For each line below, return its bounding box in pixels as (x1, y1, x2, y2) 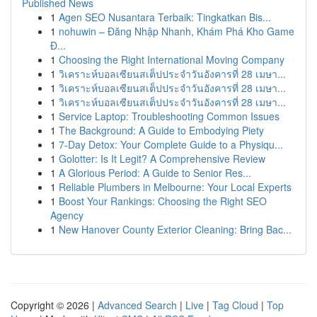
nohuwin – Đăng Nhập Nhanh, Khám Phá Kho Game (59, 24, 294, 38)
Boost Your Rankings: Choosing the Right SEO (59, 194, 267, 208)
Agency (50, 208, 83, 222)
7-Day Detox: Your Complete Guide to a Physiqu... (59, 137, 283, 151)
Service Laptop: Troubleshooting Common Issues (59, 109, 279, 123)
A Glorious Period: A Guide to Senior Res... (59, 166, 251, 180)
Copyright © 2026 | (11, 298, 98, 312)
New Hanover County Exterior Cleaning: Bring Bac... (59, 222, 292, 236)
